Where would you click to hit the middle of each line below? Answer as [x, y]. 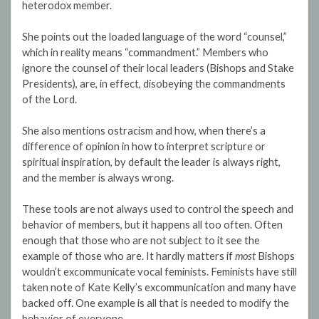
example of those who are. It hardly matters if [129, 256]
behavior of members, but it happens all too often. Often [152, 225]
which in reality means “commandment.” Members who [145, 53]
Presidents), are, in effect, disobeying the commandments [154, 84]
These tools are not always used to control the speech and [158, 209]
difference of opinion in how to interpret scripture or [144, 147]
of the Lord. [49, 100]
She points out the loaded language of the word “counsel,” [155, 37]
